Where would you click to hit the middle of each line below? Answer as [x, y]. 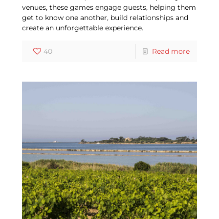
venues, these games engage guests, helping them [109, 7]
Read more [171, 51]
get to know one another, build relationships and [105, 18]
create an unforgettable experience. [82, 28]
